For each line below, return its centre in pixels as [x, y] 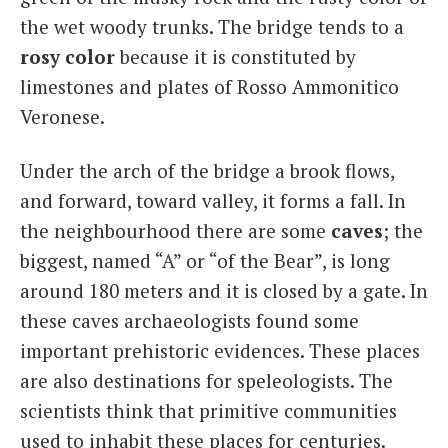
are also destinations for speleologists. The [206, 380]
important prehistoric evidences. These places [220, 350]
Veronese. [62, 117]
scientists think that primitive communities [208, 410]
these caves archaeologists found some [189, 320]
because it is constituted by [235, 57]
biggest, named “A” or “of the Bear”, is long [205, 260]
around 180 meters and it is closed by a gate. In [224, 290]
